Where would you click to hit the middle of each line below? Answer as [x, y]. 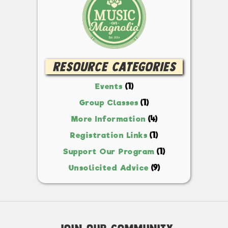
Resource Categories [114, 66]
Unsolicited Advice [109, 167]
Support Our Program [109, 151]
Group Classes [109, 102]
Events [109, 86]
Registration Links [109, 135]
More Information [108, 119]
